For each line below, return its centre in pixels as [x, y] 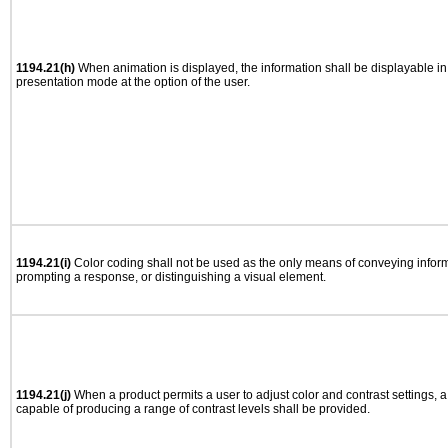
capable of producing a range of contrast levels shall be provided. [193, 409]
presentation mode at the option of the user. [133, 82]
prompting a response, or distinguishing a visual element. [171, 277]
